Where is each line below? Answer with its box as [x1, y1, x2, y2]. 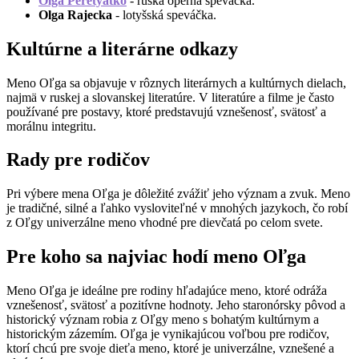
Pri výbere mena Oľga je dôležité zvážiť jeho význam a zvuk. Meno [6, 187, 350, 201]
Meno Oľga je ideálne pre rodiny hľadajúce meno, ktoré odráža [6, 284, 327, 298]
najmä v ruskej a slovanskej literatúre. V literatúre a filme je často [6, 90, 334, 104]
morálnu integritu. [6, 119, 96, 133]
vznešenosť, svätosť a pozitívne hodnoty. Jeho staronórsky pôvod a [6, 298, 345, 313]
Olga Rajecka [38, 7, 112, 22]
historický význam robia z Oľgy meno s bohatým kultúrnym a [6, 313, 319, 327]
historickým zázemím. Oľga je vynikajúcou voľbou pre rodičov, [6, 327, 329, 341]
